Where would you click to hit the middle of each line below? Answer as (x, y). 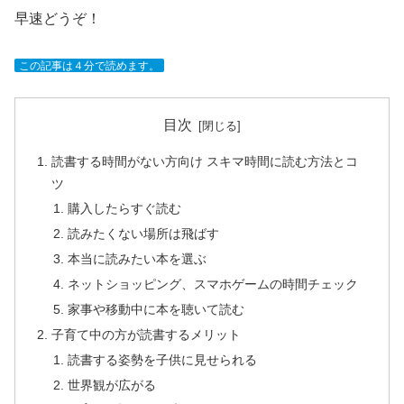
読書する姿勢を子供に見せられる (162, 359)
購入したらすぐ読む (124, 209)
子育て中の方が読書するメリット (147, 334)
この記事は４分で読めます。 (89, 65)
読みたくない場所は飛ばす (143, 234)
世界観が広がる (111, 385)
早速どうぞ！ (58, 19)
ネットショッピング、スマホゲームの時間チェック (212, 285)
